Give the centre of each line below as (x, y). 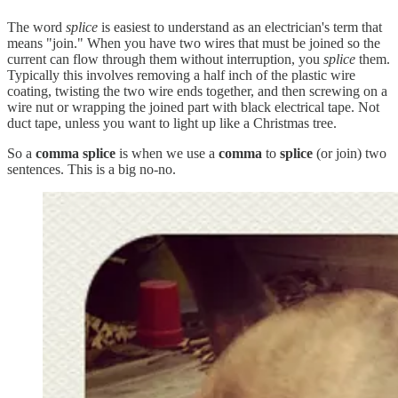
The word (36, 27)
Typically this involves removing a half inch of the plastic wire (181, 75)
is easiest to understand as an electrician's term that (240, 27)
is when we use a (167, 153)
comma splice (76, 153)
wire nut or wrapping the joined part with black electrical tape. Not (193, 107)
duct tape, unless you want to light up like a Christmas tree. (172, 123)
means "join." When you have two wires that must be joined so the (194, 43)
